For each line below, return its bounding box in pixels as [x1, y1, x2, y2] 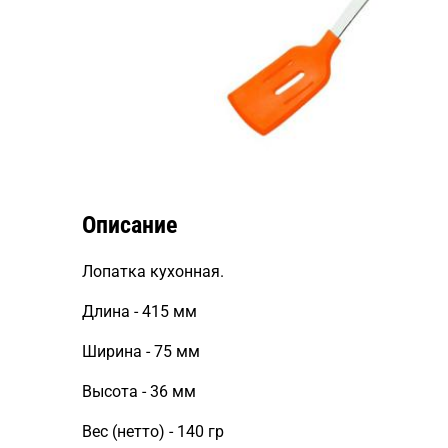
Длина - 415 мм [82, 302, 197, 321]
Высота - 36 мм [82, 382, 196, 401]
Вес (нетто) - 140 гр [82, 422, 224, 441]
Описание [82, 211, 177, 239]
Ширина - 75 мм [82, 342, 200, 361]
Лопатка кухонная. [82, 262, 224, 281]
